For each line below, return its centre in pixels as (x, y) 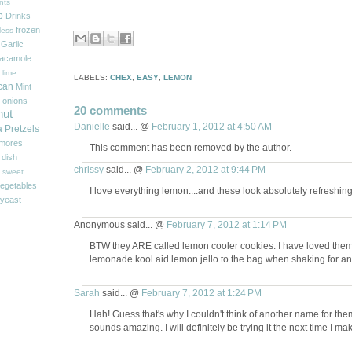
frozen (27, 30)
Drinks (18, 16)
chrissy (88, 170)
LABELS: (92, 78)
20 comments (110, 111)
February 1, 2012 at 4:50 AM (211, 126)
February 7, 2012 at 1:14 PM (226, 225)
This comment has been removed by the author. (190, 148)
